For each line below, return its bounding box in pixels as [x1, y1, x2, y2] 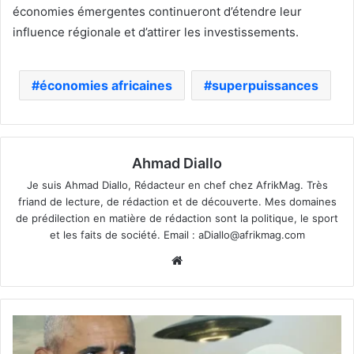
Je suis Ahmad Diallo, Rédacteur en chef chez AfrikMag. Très [26, 178, 328, 191]
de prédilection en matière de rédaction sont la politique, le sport [16, 211, 338, 224]
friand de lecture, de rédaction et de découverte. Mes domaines [17, 194, 337, 208]
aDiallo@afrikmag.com [198, 228, 305, 241]
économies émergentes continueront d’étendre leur [13, 3, 302, 19]
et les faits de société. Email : [49, 228, 198, 241]
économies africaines [40, 77, 172, 93]
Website [186, 251, 231, 267]
